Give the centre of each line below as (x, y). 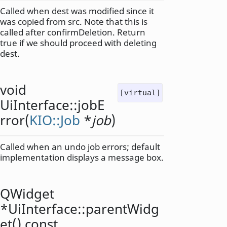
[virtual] (140, 92)
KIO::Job (55, 120)
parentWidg (122, 209)
